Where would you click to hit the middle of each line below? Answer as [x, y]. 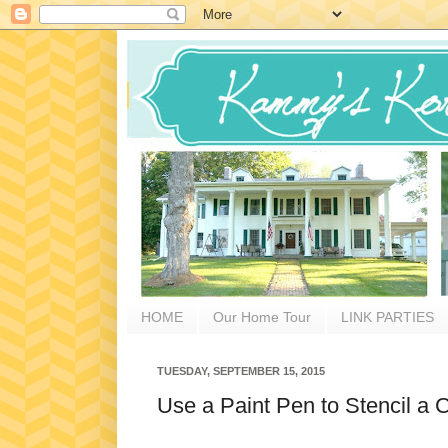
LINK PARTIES [387, 317]
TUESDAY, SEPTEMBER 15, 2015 [241, 370]
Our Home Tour [262, 317]
